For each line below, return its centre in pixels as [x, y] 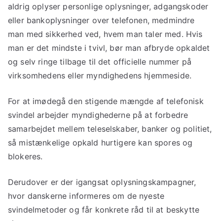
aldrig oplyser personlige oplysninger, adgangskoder [108, 7]
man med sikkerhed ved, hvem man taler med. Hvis [105, 34]
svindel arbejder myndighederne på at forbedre [98, 115]
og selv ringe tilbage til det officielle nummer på [100, 62]
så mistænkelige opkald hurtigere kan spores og [100, 143]
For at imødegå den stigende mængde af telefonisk [106, 101]
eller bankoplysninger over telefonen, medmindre [101, 20]
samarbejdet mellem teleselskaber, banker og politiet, [110, 129]
